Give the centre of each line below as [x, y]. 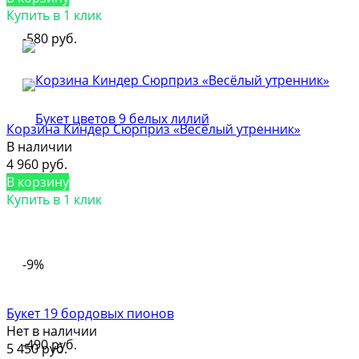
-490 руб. [50, 344]
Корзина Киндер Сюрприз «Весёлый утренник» [153, 129]
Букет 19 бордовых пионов [90, 313]
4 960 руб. [37, 164]
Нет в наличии [52, 331]
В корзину [38, 182]
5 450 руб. [37, 348]
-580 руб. [50, 38]
